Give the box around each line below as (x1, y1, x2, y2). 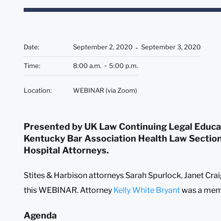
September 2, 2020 (73, 42, 133, 51)
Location (24, 86, 50, 94)
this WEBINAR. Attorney (24, 185, 113, 195)
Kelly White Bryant (113, 185, 180, 195)
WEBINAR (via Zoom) (73, 86, 137, 94)
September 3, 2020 (141, 42, 201, 51)
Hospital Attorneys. (24, 145, 109, 155)
